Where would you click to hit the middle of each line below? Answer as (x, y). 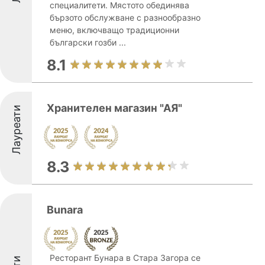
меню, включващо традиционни (114, 30)
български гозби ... (88, 42)
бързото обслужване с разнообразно (125, 17)
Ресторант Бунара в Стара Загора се (125, 258)
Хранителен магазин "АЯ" (114, 108)
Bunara (65, 210)
